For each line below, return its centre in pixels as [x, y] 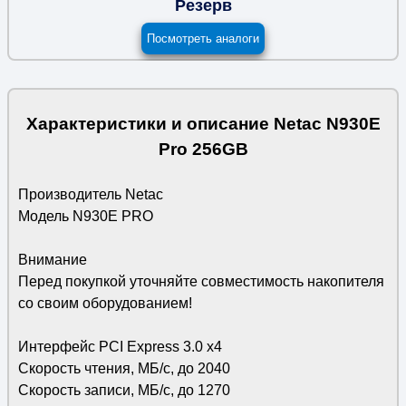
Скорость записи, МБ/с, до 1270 [124, 390]
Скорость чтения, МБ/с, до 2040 [124, 368]
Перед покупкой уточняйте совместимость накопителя [201, 281]
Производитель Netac [90, 194]
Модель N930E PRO [85, 216]
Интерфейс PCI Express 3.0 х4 [120, 347]
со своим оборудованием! [105, 303]
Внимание [52, 260]
